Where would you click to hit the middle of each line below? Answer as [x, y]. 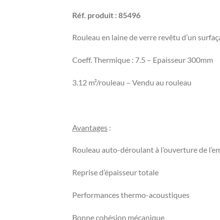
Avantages [90, 127]
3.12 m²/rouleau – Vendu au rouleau [132, 82]
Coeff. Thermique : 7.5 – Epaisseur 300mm [143, 60]
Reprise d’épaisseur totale [115, 172]
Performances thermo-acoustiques [131, 195]
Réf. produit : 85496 [106, 15]
